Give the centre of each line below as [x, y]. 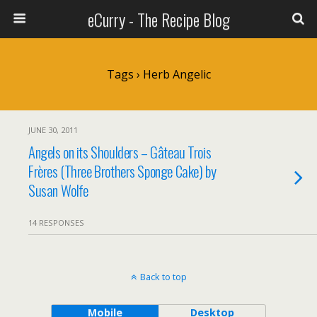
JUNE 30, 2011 [53, 130]
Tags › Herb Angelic [158, 74]
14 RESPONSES [56, 223]
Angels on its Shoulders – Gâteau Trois [120, 152]
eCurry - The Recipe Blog [158, 19]
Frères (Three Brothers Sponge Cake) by [122, 171]
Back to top [163, 277]
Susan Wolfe [58, 190]
